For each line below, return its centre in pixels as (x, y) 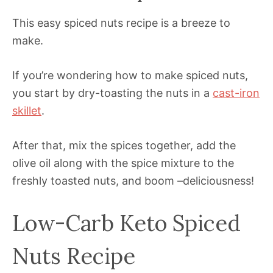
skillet (27, 110)
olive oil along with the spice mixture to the (123, 163)
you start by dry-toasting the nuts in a (112, 93)
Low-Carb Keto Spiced (126, 223)
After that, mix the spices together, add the (124, 145)
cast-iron (236, 93)
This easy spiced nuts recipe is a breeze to (121, 23)
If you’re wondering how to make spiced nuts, (130, 75)
